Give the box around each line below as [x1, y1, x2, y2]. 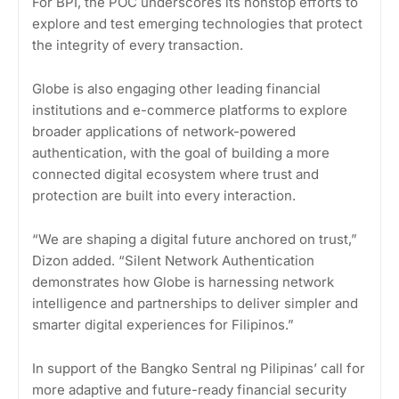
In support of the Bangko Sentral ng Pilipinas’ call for [32, 360, 365, 378]
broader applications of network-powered [32, 123, 296, 141]
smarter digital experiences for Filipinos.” [32, 316, 294, 334]
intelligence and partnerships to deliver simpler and [32, 295, 358, 313]
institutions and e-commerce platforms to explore [32, 102, 347, 119]
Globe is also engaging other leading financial [32, 80, 321, 98]
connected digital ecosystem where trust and [32, 166, 319, 183]
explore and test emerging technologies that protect [32, 15, 362, 33]
